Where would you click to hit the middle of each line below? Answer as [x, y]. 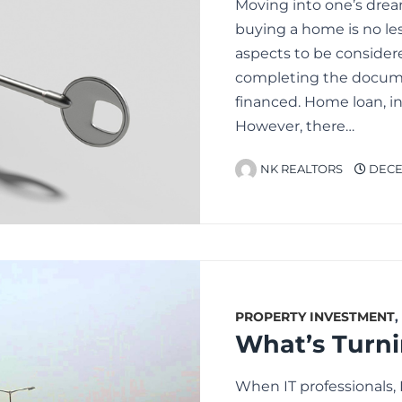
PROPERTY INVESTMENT [315, 316]
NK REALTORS [301, 169]
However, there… [295, 126]
